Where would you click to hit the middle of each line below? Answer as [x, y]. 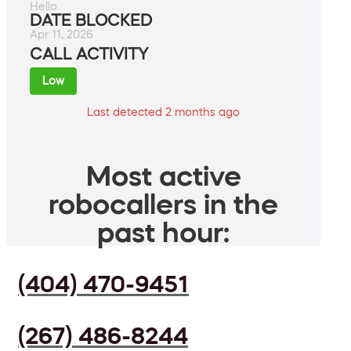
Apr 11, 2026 [62, 35]
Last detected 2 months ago [163, 112]
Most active [163, 176]
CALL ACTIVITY [89, 54]
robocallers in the [163, 204]
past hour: [163, 232]
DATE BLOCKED [91, 21]
